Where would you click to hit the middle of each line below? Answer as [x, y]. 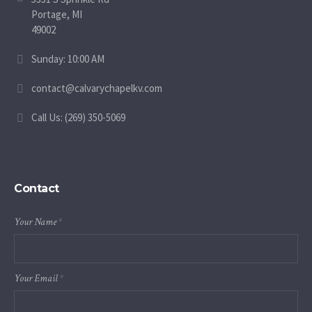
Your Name [37, 222]
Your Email [37, 279]
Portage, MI [57, 15]
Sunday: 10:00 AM [68, 59]
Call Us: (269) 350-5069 [79, 118]
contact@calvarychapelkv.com [97, 88]
